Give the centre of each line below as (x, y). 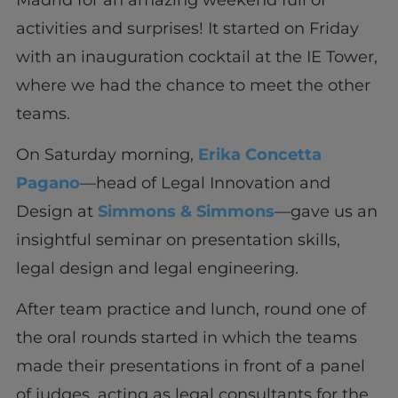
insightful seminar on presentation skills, (178, 240)
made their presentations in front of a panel (190, 366)
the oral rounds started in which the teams (186, 338)
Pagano (48, 183)
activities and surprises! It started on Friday (187, 28)
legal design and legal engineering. (159, 269)
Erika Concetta (259, 155)
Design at (56, 212)
